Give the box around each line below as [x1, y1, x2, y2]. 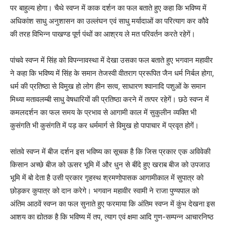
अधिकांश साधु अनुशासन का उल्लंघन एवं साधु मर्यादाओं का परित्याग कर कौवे [10, 16, 208, 26]
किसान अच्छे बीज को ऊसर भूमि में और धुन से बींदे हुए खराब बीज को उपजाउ [10, 160, 210, 169]
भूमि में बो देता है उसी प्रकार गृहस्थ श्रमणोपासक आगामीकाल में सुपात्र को [10, 173, 203, 182]
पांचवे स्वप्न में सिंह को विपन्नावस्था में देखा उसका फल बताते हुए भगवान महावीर [10, 55, 213, 65]
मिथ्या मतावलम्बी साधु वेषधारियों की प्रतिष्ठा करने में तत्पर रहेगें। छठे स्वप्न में [10, 94, 209, 104]
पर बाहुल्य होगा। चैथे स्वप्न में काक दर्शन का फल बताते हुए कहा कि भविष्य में [10, 3, 206, 13]
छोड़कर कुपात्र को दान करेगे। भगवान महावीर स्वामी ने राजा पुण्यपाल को [10, 186, 199, 195]
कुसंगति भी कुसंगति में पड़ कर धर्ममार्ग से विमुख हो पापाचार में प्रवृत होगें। [10, 121, 199, 130]
